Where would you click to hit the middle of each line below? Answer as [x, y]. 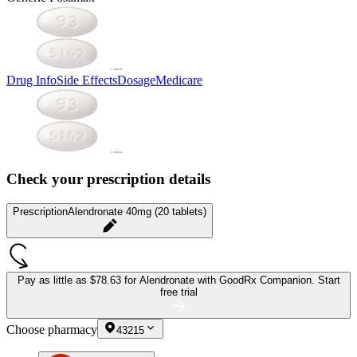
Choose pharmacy [52, 330]
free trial [178, 292]
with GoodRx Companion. [257, 280]
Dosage [136, 80]
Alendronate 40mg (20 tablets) [137, 212]
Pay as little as [53, 280]
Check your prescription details [108, 179]
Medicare [179, 80]
